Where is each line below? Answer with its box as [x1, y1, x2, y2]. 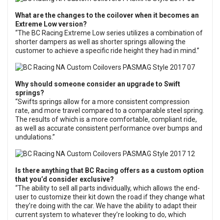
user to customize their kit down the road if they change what [15, 193, 205, 201]
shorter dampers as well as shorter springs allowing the [15, 38, 186, 46]
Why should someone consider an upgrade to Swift [15, 80, 180, 88]
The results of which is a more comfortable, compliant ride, [15, 115, 197, 124]
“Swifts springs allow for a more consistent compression [15, 98, 190, 106]
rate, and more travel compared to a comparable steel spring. [15, 107, 204, 115]
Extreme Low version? [15, 20, 87, 28]
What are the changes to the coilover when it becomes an [15, 11, 199, 20]
